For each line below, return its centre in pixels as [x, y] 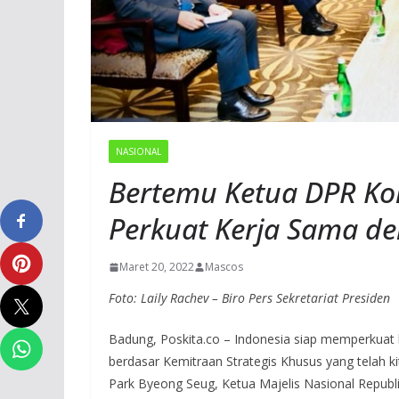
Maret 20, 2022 [157, 267]
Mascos [224, 267]
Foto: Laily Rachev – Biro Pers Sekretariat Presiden [249, 298]
